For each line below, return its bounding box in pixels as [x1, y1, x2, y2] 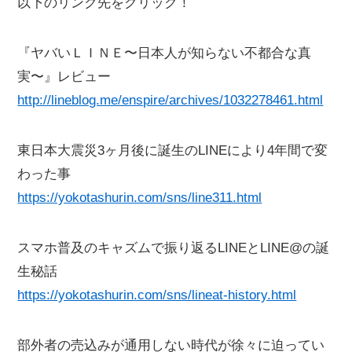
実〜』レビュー [17, 69, 112, 85]
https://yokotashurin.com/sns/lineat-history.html [17, 288, 297, 303]
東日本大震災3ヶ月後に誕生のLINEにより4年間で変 [17, 143, 328, 159]
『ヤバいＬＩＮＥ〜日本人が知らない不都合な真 [17, 46, 312, 61]
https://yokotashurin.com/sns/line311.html [17, 190, 262, 206]
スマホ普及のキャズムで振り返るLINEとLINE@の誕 [17, 240, 330, 256]
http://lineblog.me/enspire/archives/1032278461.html [17, 93, 324, 108]
